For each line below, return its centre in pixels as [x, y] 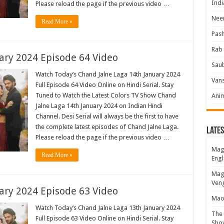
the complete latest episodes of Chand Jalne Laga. [107, 127]
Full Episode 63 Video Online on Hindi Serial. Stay [104, 218]
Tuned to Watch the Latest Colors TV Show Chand [105, 95]
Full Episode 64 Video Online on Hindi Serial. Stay [104, 85]
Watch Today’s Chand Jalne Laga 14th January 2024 [107, 74]
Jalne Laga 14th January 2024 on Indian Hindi [99, 106]
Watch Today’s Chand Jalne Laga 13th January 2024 [107, 208]
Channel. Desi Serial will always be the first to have [107, 116]
